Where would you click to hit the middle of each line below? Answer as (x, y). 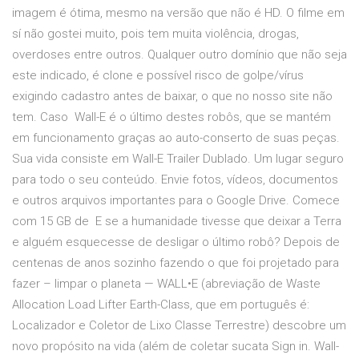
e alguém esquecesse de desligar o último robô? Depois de (176, 242)
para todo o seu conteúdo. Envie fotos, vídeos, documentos (175, 180)
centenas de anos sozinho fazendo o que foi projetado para (175, 263)
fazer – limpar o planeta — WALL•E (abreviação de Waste (166, 284)
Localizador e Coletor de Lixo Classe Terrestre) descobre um (179, 326)
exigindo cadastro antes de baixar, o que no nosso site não (172, 97)
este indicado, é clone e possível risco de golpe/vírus (158, 76)
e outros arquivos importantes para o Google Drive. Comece (176, 201)
